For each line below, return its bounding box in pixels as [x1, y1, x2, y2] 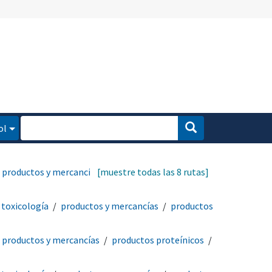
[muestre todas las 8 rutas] [97, 165, 209, 178]
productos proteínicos [112, 233, 204, 246]
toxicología [1, 199, 49, 212]
